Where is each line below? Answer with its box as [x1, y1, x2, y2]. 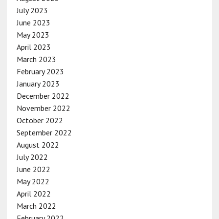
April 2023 [16, 42, 51, 52]
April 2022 [16, 188, 51, 198]
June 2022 [16, 164, 50, 174]
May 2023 [16, 29, 49, 40]
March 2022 [16, 200, 56, 211]
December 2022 [16, 90, 69, 101]
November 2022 [16, 103, 70, 113]
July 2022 [16, 152, 48, 162]
